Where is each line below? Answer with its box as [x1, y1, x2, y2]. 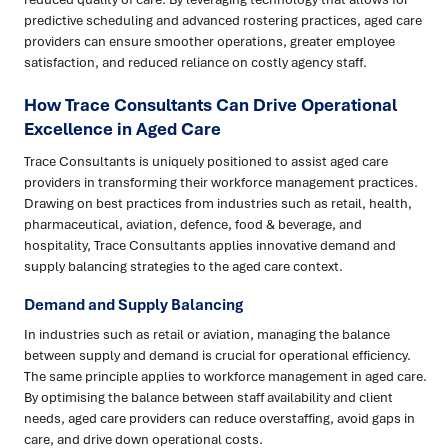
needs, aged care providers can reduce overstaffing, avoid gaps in [24, 409, 415, 428]
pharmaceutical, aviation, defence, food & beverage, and [24, 215, 362, 234]
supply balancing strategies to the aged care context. [24, 257, 343, 276]
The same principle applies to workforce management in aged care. [24, 367, 427, 386]
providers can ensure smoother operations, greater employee [24, 32, 395, 51]
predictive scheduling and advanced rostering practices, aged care [24, 11, 422, 30]
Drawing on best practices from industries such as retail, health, [24, 194, 412, 213]
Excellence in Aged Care [24, 117, 221, 141]
